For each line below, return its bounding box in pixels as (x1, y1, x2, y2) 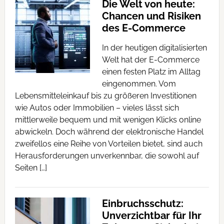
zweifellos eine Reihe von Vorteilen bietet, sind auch (14, 139, 202, 148)
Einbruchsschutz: (101, 197, 183, 209)
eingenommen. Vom (101, 79, 176, 88)
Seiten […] (14, 163, 47, 172)
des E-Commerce (101, 22, 185, 34)
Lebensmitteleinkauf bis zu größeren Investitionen (14, 91, 196, 100)
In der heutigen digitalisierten (101, 43, 207, 52)
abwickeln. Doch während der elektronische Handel (14, 127, 203, 136)
